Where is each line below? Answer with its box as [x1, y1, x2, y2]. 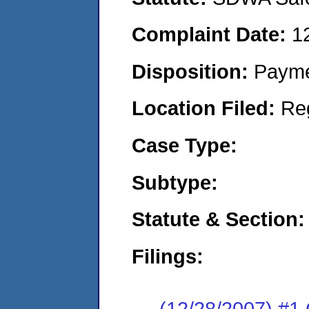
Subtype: [132, 170, 218, 194]
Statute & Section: [132, 208, 305, 231]
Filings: [132, 244, 203, 268]
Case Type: [132, 133, 237, 157]
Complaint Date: [132, 23, 292, 46]
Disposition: [132, 59, 254, 83]
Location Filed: [132, 97, 281, 120]
